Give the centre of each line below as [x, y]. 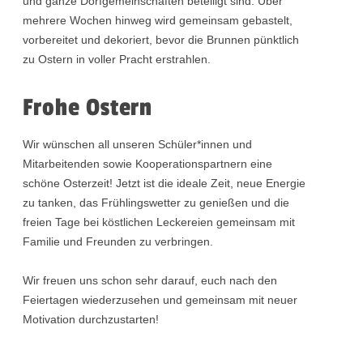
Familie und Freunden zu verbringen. [118, 242]
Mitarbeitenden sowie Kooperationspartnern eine [148, 164]
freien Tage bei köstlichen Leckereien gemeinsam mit [159, 222]
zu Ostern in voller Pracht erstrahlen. [117, 60]
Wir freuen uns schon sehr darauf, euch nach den [150, 281]
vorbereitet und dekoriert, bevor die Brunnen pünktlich [161, 40]
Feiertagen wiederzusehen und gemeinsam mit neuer [160, 300]
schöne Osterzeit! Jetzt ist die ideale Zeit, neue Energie [164, 184]
